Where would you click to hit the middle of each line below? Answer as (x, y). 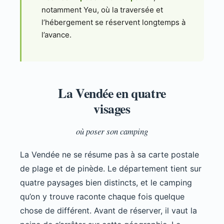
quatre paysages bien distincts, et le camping (106, 183)
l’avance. (56, 34)
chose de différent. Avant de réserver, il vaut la (108, 211)
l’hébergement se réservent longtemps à (113, 22)
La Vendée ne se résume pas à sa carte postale (109, 155)
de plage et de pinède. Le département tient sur (111, 169)
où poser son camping (112, 131)
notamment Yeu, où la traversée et (102, 9)
